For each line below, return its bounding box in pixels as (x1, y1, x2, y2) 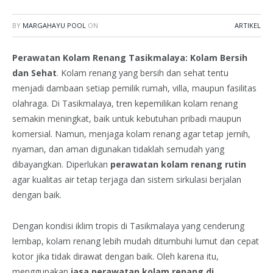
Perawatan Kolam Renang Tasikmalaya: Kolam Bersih (12, 52, 247, 63)
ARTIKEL (235, 21, 261, 30)
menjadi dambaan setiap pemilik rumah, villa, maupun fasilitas (12, 82, 257, 94)
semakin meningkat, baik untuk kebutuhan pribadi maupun (12, 113, 241, 124)
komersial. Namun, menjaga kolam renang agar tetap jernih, (12, 128, 250, 140)
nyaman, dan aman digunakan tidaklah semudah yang (12, 143, 224, 155)
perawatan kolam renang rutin (110, 158, 246, 170)
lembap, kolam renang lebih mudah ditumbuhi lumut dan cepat (12, 235, 259, 247)
